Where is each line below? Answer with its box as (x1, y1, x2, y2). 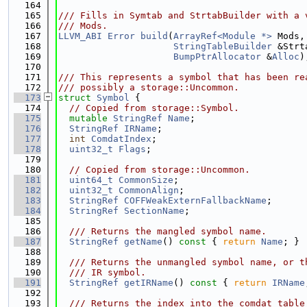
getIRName (124, 278, 173, 288)
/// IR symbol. (58, 267, 146, 278)
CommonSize (119, 175, 173, 185)
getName (124, 236, 162, 247)
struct (58, 93, 97, 103)
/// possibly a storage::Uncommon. (58, 82, 239, 93)
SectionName (124, 206, 184, 216)
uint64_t (69, 175, 113, 185)
